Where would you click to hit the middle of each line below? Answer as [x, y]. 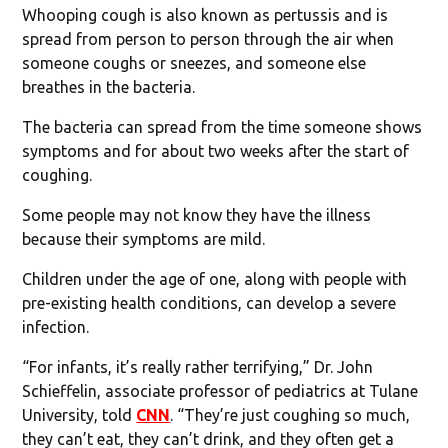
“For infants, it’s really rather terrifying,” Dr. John [198, 366]
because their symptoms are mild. [144, 238]
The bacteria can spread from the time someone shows [222, 126]
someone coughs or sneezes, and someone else [194, 62]
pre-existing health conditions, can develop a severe [209, 302]
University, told [79, 414]
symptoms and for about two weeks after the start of [216, 150]
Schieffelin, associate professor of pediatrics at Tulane [220, 390]
